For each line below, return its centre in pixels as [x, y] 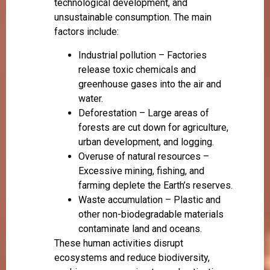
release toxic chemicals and [137, 69]
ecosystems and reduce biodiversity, [132, 257]
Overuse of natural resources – [144, 156]
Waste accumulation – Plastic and [149, 199]
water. [91, 98]
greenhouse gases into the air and [150, 84]
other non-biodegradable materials [151, 214]
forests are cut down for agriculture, [153, 127]
